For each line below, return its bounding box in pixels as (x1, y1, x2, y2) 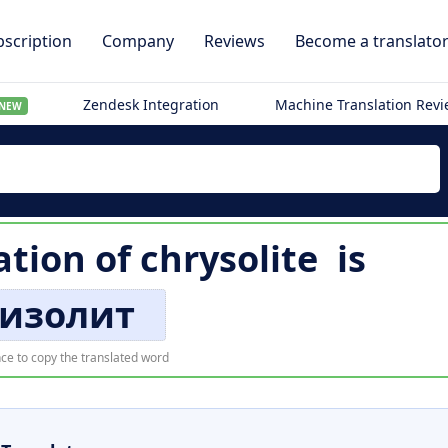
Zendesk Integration (83, 95, 220, 114)
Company (102, 30, 174, 52)
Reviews (204, 30, 265, 52)
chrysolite (139, 234, 318, 283)
